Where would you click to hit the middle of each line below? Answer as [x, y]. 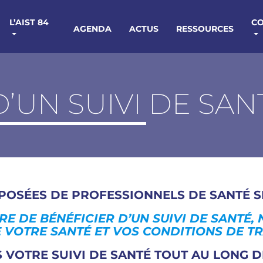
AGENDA [93, 28]
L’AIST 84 [29, 22]
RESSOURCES [205, 28]
